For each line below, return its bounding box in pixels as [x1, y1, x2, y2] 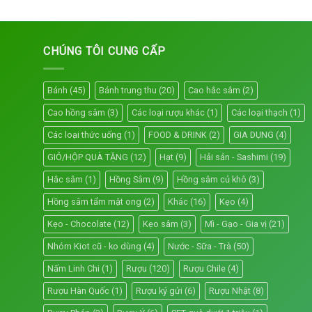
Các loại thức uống [47, 129, 122, 140]
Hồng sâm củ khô [177, 173, 247, 185]
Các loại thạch [231, 107, 288, 118]
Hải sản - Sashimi [200, 151, 268, 162]
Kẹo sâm [143, 218, 178, 229]
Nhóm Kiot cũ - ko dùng [47, 240, 141, 251]
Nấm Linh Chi [47, 263, 100, 274]
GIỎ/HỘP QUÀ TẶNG [47, 151, 128, 162]
